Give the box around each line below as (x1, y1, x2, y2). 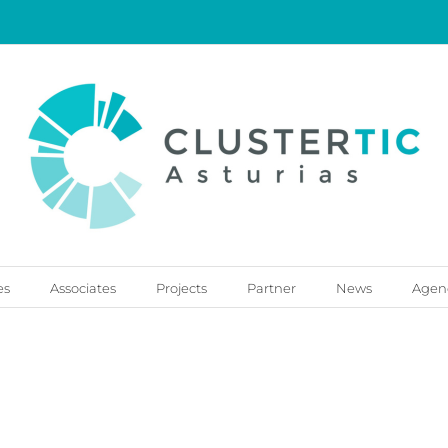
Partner (246, 280, 296, 296)
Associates (49, 280, 116, 296)
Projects (155, 280, 207, 296)
